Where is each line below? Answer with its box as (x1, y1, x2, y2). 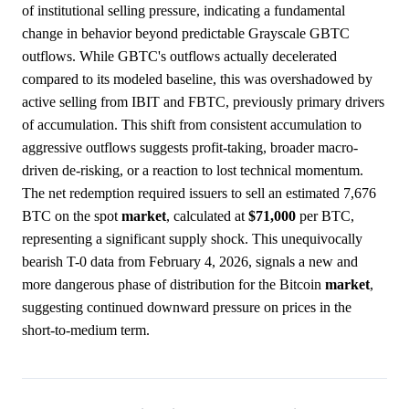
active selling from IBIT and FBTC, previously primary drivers (22, 93, 384, 110)
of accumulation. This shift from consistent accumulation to (22, 116, 362, 132)
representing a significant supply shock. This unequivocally (22, 230, 362, 246)
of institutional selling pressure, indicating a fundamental (22, 2, 345, 18)
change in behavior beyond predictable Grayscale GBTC (22, 25, 350, 41)
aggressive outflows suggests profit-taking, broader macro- (22, 139, 358, 155)
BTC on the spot (22, 207, 121, 224)
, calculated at (166, 207, 248, 224)
